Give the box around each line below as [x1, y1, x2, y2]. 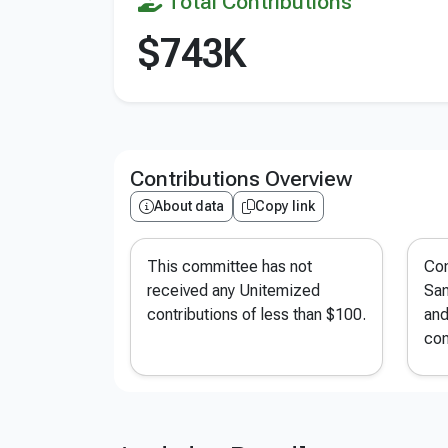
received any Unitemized [147, 281, 320, 300]
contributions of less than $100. [147, 305, 366, 324]
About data [154, 198, 224, 214]
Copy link [255, 198, 315, 214]
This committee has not [147, 257, 312, 276]
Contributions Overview [130, 166, 352, 191]
